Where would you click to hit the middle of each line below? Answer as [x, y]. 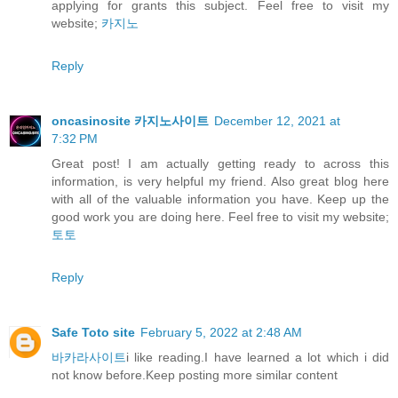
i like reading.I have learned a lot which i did [258, 358]
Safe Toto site [93, 333]
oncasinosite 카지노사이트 [130, 121]
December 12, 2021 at [277, 121]
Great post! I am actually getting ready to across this [220, 164]
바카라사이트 [89, 358]
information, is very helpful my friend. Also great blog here [220, 182]
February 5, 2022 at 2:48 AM [221, 333]
